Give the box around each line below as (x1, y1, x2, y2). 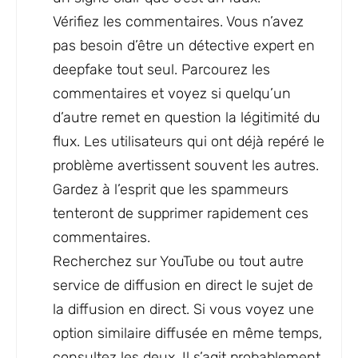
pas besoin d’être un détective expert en (53, 37, 315, 55)
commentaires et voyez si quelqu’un (53, 85, 291, 103)
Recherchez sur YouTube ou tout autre (53, 253, 304, 271)
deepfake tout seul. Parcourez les (53, 61, 270, 79)
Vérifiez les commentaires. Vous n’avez (53, 13, 304, 31)
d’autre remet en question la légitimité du (53, 109, 320, 127)
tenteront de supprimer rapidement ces (53, 205, 308, 223)
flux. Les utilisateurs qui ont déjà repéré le (53, 133, 324, 151)
